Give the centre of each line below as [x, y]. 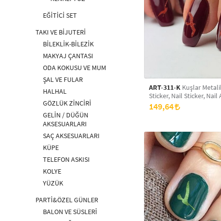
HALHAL [55, 91]
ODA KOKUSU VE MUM [74, 68]
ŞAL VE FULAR [63, 79]
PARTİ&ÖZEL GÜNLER [67, 200]
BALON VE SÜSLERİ [70, 212]
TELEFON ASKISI [66, 159]
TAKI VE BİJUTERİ [61, 32]
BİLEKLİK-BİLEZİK [68, 44]
